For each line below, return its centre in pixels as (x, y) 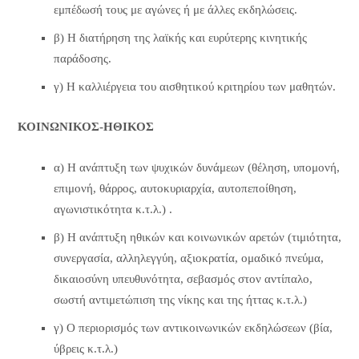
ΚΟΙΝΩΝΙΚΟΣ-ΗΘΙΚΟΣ (85, 127)
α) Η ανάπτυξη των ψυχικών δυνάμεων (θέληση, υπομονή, (196, 167)
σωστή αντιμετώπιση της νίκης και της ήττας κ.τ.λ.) (180, 299)
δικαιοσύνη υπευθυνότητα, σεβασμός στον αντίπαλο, (183, 278)
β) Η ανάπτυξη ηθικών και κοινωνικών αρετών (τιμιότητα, (197, 237)
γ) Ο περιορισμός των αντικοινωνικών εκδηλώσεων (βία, (193, 327)
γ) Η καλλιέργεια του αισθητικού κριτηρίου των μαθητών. (194, 87)
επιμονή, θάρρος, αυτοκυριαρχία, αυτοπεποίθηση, (175, 188)
